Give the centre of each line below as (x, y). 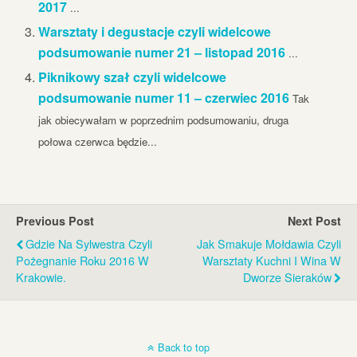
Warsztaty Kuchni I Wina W (272, 261)
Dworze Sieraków (287, 277)
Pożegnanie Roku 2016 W (82, 261)
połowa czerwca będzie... (98, 142)
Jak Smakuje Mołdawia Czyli (269, 244)
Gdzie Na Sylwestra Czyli (89, 244)
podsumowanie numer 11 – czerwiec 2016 (164, 98)
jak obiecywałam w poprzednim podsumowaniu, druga (164, 120)
